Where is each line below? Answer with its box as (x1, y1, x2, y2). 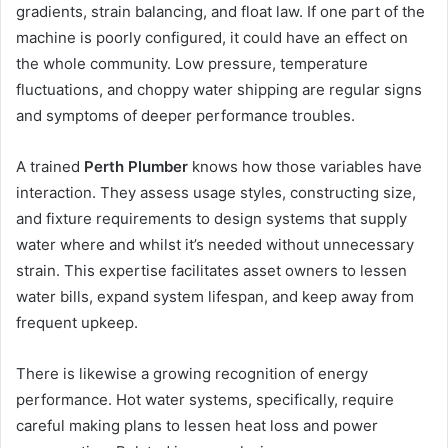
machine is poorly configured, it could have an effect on (16, 28, 408, 48)
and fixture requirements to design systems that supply (16, 209, 407, 229)
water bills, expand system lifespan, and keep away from (16, 287, 414, 307)
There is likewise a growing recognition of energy (16, 364, 368, 384)
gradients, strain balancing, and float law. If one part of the (16, 2, 425, 22)
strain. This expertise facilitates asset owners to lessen (16, 261, 407, 281)
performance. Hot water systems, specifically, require (16, 390, 394, 410)
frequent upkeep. (16, 313, 138, 333)
